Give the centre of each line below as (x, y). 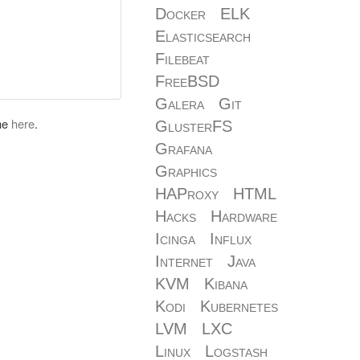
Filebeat (182, 59)
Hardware (244, 216)
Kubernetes (239, 306)
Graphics (186, 171)
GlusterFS (194, 126)
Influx (231, 239)
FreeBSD (187, 81)
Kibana (226, 284)
